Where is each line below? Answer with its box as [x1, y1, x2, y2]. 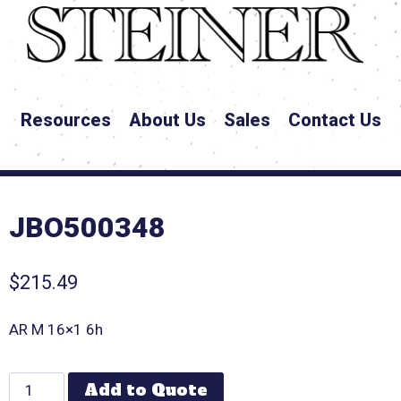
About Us [128, 109, 206, 132]
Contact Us [287, 109, 381, 132]
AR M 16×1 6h [9, 320, 104, 338]
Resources [20, 109, 111, 132]
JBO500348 [9, 210, 166, 245]
